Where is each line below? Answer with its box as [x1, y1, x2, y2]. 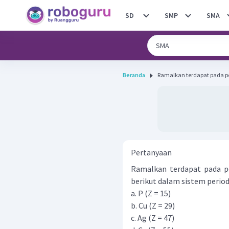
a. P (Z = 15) [131, 188, 171, 198]
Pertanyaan [131, 147, 172, 157]
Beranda [123, 71, 145, 79]
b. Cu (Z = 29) [131, 200, 175, 211]
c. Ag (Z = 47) [131, 213, 174, 223]
